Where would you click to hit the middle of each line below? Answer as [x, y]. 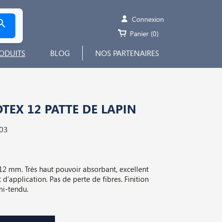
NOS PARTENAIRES [127, 53]
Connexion [148, 19]
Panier [139, 34]
